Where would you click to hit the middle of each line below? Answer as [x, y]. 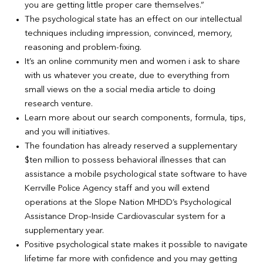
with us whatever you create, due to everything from [127, 76]
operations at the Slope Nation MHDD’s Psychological [128, 203]
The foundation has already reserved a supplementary [131, 146]
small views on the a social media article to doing [120, 90]
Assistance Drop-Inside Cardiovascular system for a [125, 217]
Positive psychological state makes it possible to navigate [136, 245]
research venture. [59, 104]
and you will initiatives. [68, 132]
